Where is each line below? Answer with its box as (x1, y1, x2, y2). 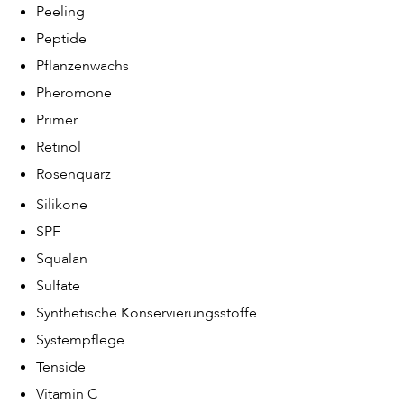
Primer (36, 110, 78, 130)
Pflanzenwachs (36, 56, 129, 76)
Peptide (36, 29, 87, 49)
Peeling (36, 2, 85, 22)
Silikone (36, 195, 87, 215)
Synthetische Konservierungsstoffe (36, 303, 257, 323)
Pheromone (36, 83, 112, 103)
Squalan (36, 249, 87, 269)
